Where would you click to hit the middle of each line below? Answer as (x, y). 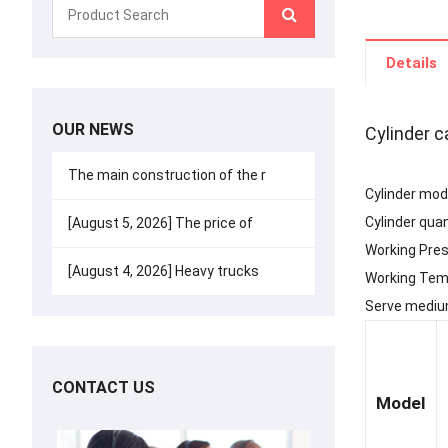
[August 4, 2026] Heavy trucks (162, 271)
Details (411, 62)
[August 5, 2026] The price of (159, 223)
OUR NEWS (93, 129)
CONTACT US (103, 387)
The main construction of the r (165, 175)
